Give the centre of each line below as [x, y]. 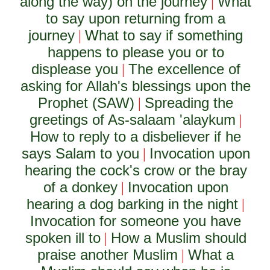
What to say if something [164, 35]
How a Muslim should [178, 238]
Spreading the [189, 103]
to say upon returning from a [136, 18]
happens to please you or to [136, 52]
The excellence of [184, 69]
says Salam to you [80, 153]
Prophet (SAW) [86, 103]
